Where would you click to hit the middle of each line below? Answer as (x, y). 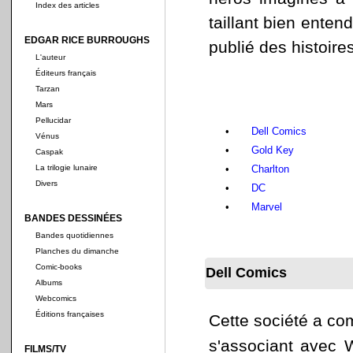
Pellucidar (53, 120)
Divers (46, 183)
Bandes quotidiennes (74, 235)
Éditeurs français (66, 73)
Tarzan (48, 89)
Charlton (270, 169)
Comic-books (59, 267)
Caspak (49, 152)
